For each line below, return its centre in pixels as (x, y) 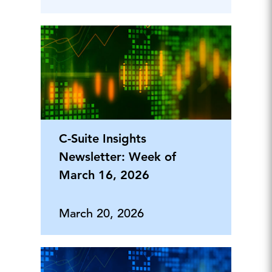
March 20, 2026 (101, 214)
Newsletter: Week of (117, 157)
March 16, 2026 (104, 175)
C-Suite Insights (102, 139)
